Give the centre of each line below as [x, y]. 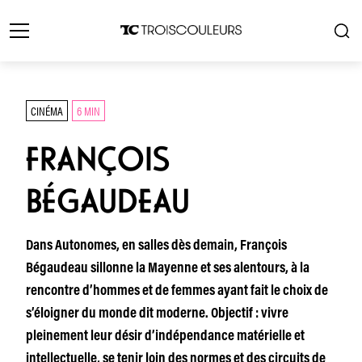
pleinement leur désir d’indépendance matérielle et [165, 337]
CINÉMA [47, 110]
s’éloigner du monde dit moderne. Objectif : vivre [157, 314]
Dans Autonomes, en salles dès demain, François [156, 246]
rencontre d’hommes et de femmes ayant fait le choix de [177, 292]
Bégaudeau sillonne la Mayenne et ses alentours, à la [168, 269]
